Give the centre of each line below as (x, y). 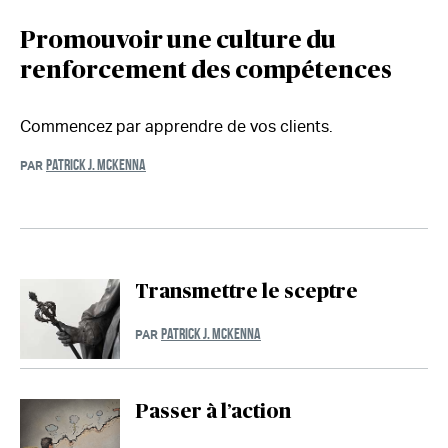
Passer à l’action (213, 412)
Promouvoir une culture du (178, 41)
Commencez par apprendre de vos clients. (176, 127)
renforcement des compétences (206, 71)
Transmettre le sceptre (246, 292)
